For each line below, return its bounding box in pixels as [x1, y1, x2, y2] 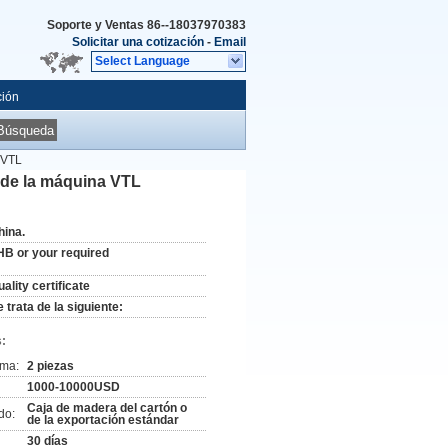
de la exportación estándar [27, 413, 179, 427]
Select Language [95, 54, 190, 68]
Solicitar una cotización [72, 35, 204, 49]
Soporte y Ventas [47, 18, 147, 32]
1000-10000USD [27, 380, 120, 394]
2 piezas [27, 359, 74, 373]
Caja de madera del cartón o [27, 401, 187, 415]
